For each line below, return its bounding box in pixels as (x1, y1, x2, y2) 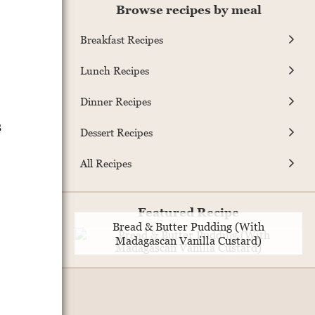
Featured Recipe (138, 205, 239, 220)
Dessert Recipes (80, 125, 153, 139)
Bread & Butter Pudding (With (112, 220, 264, 233)
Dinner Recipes (80, 94, 151, 108)
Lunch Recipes (80, 63, 149, 77)
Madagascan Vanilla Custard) (115, 234, 262, 247)
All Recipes (80, 156, 131, 169)
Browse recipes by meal (115, 3, 262, 18)
